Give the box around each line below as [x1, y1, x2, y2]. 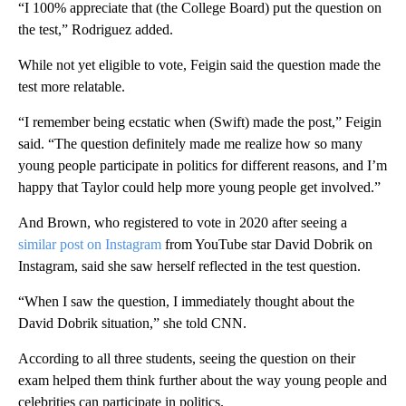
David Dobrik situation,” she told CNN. [18, 314, 246, 331]
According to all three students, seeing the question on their [18, 350, 355, 366]
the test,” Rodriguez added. [18, 21, 173, 37]
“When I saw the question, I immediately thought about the [18, 293, 354, 309]
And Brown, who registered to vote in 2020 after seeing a [18, 214, 347, 230]
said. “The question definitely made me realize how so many [18, 135, 362, 151]
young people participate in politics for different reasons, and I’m [18, 157, 387, 173]
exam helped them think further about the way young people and [18, 372, 387, 388]
